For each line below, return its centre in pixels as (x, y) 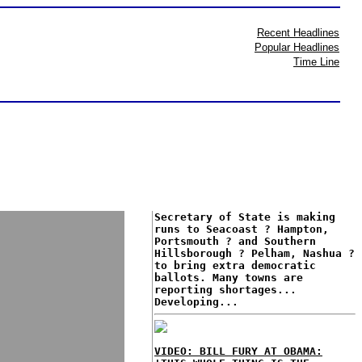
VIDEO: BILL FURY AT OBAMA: (238, 351)
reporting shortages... (225, 290)
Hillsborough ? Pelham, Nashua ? (255, 253)
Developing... (196, 302)
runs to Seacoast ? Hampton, (242, 229)
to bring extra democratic (235, 265)
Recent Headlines (298, 33)
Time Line (316, 62)
